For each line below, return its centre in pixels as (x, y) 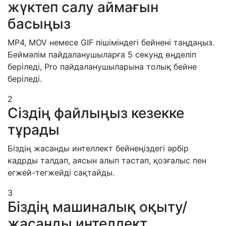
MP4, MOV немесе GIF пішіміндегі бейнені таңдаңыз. (111, 42)
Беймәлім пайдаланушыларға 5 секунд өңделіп (102, 54)
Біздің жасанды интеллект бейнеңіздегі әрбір (98, 148)
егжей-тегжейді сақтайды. (61, 172)
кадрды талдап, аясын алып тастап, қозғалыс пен (107, 160)
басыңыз (39, 23)
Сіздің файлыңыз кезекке (96, 113)
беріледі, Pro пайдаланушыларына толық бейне (102, 66)
